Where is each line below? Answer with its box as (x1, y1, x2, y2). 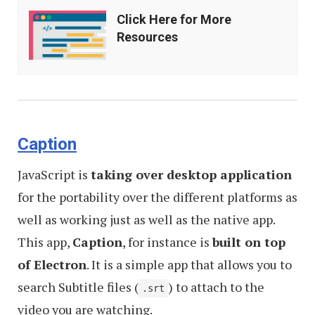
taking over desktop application (91, 166, 292, 184)
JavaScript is (18, 166, 91, 184)
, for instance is (122, 233, 212, 251)
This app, (18, 233, 72, 251)
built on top (212, 233, 285, 251)
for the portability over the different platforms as (18, 188, 297, 206)
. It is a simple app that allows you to (86, 256, 292, 274)
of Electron (18, 256, 86, 274)
